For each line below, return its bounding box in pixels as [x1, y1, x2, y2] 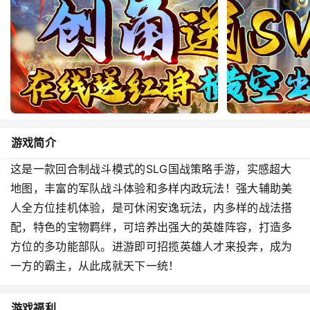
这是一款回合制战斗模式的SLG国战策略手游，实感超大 [10, 162, 292, 176]
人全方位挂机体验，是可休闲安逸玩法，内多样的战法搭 [10, 201, 293, 215]
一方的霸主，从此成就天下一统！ [10, 259, 180, 273]
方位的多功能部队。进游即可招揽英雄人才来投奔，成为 [10, 239, 293, 253]
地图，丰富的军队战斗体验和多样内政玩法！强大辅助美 [10, 181, 293, 195]
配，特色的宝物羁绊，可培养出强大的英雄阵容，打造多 [10, 220, 293, 234]
